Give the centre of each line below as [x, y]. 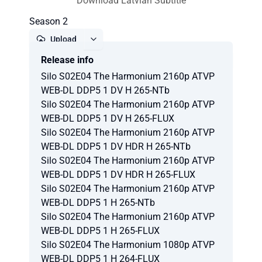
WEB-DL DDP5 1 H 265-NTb [98, 203]
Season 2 [49, 21]
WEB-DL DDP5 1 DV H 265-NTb [105, 90]
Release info [67, 60]
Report [136, 60]
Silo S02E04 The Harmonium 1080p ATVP [128, 245]
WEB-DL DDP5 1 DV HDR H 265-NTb [116, 146]
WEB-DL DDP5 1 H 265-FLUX [100, 231]
